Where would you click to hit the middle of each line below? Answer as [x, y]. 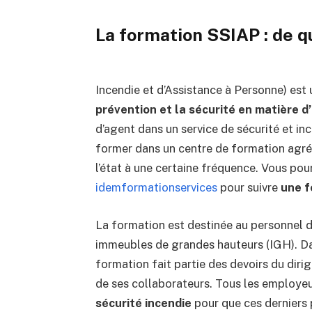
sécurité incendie [143, 303]
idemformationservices [156, 188]
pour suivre [249, 188]
